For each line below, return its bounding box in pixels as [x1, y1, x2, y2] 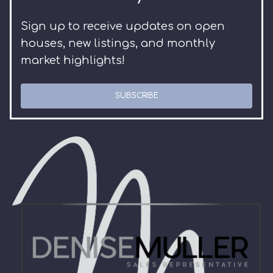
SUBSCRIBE [115, 91, 158, 100]
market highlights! [21, 54, 125, 66]
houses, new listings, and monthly [21, 37, 215, 49]
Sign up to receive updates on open [21, 20, 225, 32]
